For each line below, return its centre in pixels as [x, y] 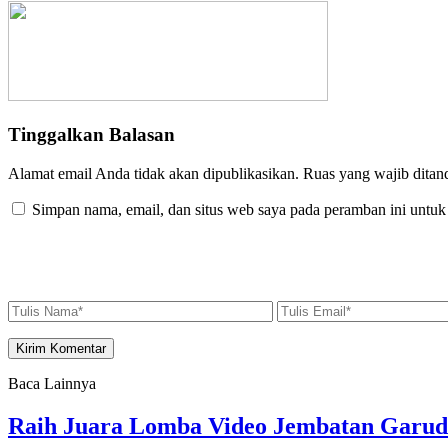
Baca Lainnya [52, 383]
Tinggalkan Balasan [91, 134]
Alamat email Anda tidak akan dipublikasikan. [153, 173]
